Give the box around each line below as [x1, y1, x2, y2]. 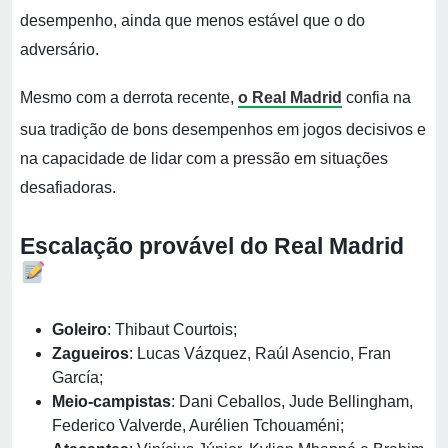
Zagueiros [52, 345, 129, 362]
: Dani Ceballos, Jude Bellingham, [171, 393, 413, 410]
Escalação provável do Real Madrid [20, 233, 410, 259]
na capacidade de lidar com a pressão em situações [20, 150, 388, 167]
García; [52, 369, 103, 386]
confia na [342, 89, 411, 106]
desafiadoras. [20, 179, 116, 196]
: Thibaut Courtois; [107, 321, 237, 338]
